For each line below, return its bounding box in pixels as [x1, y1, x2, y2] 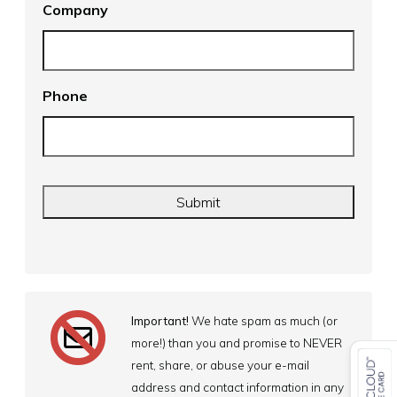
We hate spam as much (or [189, 313, 338, 329]
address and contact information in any [131, 379, 344, 395]
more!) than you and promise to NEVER [131, 335, 342, 351]
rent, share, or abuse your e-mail [131, 357, 309, 373]
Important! [131, 313, 189, 329]
